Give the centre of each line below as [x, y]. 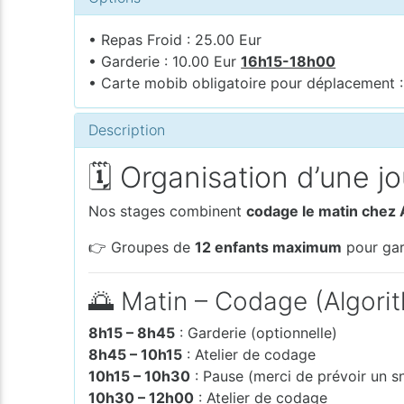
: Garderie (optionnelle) [257, 332]
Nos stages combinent [168, 211]
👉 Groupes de [142, 247]
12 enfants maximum [269, 247]
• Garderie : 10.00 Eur [165, 61]
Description [127, 129]
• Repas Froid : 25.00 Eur [175, 39]
